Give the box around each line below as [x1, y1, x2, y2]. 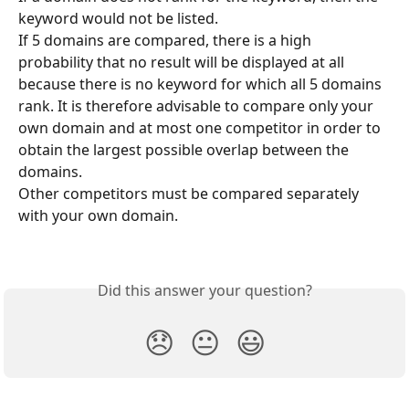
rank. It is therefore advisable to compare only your [18, 96, 377, 117]
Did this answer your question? [97, 279, 312, 300]
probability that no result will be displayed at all [18, 52, 348, 73]
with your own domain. [18, 205, 178, 226]
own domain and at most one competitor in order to [18, 118, 384, 139]
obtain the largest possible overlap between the [18, 140, 352, 161]
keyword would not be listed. [18, 8, 218, 29]
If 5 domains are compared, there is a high [18, 30, 315, 51]
